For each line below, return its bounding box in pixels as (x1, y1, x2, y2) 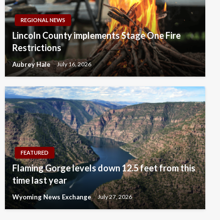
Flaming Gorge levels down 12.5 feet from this (12, 163, 195, 174)
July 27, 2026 (98, 193, 132, 201)
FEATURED (21, 149, 49, 156)
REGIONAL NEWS (21, 17, 65, 24)
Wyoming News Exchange (12, 193, 93, 201)
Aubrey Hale (12, 60, 52, 69)
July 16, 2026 (57, 60, 91, 68)
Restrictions (12, 42, 61, 54)
